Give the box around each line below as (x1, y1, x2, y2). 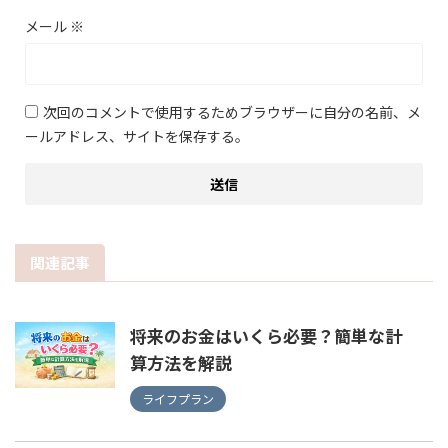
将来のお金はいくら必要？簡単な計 (130, 322, 402, 348)
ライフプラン (142, 389, 214, 407)
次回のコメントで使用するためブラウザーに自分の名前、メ (43, 101, 421, 122)
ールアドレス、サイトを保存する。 (25, 125, 249, 146)
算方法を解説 (130, 349, 232, 375)
